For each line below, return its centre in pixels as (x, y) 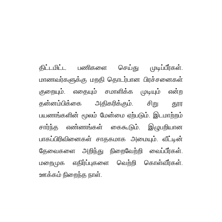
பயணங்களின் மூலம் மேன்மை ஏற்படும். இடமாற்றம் (111, 115)
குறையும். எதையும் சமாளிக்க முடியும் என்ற (111, 91)
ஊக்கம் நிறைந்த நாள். (71, 174)
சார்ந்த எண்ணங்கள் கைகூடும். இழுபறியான (111, 127)
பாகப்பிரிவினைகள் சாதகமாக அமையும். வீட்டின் (111, 139)
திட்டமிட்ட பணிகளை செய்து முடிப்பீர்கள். (111, 67)
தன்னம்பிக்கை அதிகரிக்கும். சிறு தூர (111, 103)
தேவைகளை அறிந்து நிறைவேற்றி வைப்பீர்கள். (111, 151)
